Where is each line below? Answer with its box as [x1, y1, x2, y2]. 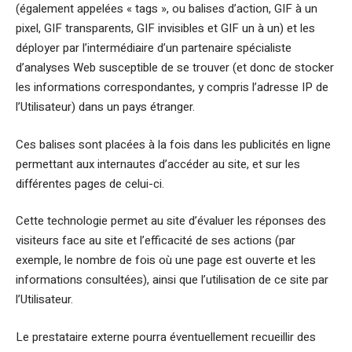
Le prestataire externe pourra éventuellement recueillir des [16, 328, 316, 346]
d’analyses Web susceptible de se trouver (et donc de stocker [16, 59, 334, 76]
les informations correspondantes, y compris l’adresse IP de [16, 79, 328, 96]
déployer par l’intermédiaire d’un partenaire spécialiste [16, 39, 291, 57]
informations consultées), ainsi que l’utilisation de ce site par [16, 271, 328, 288]
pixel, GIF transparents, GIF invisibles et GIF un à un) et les [16, 20, 315, 37]
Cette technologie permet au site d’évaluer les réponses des [16, 212, 326, 229]
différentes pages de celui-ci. [16, 174, 164, 192]
